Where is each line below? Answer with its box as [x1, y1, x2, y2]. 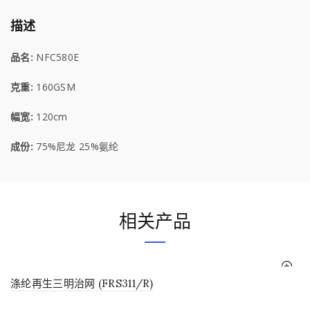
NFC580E [33, 51, 80, 64]
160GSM [36, 80, 76, 94]
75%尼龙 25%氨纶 [33, 140, 119, 154]
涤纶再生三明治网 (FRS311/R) [10, 277, 154, 291]
